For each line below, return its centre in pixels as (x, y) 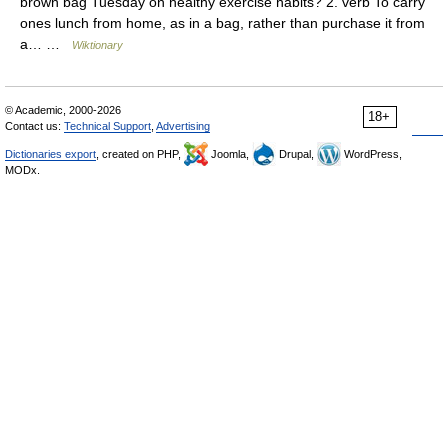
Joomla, (230, 154)
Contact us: (34, 126)
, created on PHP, (140, 154)
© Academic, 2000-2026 (63, 110)
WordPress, (371, 154)
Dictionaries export (50, 154)
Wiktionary (97, 45)
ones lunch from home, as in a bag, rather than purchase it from (222, 23)
